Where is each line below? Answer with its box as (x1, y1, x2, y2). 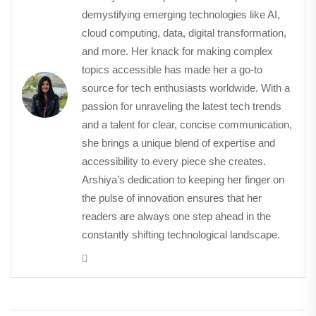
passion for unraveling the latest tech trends (82, 99, 281, 112)
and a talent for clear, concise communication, (82, 118, 292, 130)
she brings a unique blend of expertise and (82, 136, 275, 149)
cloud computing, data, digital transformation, (82, 26, 286, 39)
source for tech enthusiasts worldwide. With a (82, 81, 290, 94)
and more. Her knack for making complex (82, 44, 273, 57)
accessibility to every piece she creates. (82, 154, 266, 167)
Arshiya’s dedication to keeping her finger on (82, 173, 284, 186)
